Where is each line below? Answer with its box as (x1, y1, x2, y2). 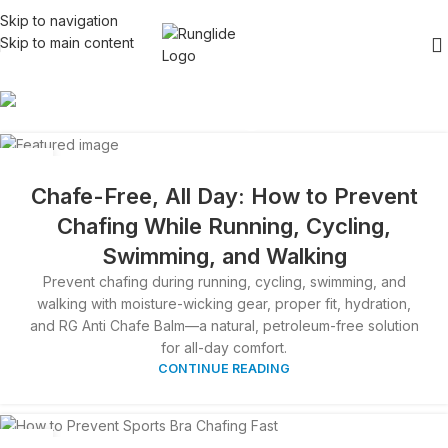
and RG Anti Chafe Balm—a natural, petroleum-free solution (29, 317, 419, 335)
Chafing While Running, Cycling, (57, 213, 391, 240)
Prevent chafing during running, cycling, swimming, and (42, 273, 406, 291)
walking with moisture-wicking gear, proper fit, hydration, (37, 295, 411, 313)
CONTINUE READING (158, 361, 290, 377)
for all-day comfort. (161, 339, 287, 357)
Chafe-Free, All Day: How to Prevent (30, 183, 418, 210)
